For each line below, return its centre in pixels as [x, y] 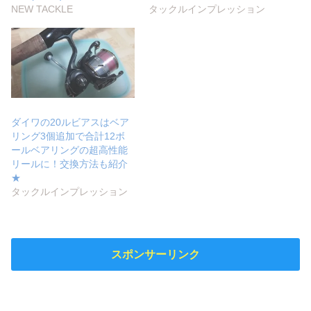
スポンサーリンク [155, 255]
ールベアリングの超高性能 [70, 150]
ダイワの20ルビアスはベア [70, 122]
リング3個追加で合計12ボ [68, 136]
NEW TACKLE [42, 9]
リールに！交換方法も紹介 [70, 163]
